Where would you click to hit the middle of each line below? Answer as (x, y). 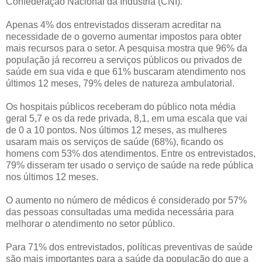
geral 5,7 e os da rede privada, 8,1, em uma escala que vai (127, 118)
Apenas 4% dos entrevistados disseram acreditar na (113, 25)
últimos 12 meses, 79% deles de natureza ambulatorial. (120, 83)
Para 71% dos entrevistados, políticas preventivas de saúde (129, 247)
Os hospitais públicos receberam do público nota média (121, 106)
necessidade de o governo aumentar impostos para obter (124, 36)
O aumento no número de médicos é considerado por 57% (126, 200)
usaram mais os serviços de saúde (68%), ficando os (115, 142)
